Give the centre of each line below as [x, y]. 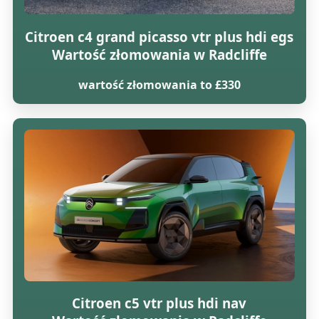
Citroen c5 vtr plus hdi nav [159, 303]
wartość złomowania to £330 [159, 84]
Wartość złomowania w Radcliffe [159, 54]
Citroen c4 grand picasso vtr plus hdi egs [159, 36]
